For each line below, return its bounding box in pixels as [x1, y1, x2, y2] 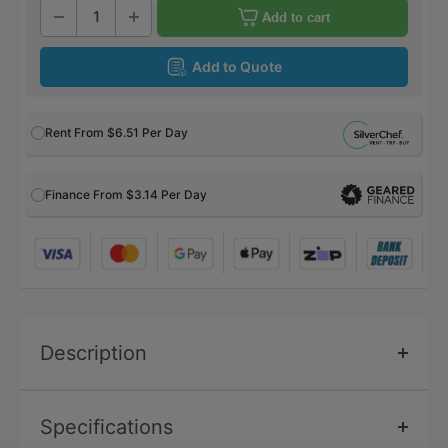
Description [40, 340, 147, 365]
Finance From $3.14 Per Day [45, 186, 207, 202]
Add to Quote [191, 57, 282, 75]
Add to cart [261, 8, 330, 25]
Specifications [40, 414, 173, 439]
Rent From [45, 125, 107, 141]
